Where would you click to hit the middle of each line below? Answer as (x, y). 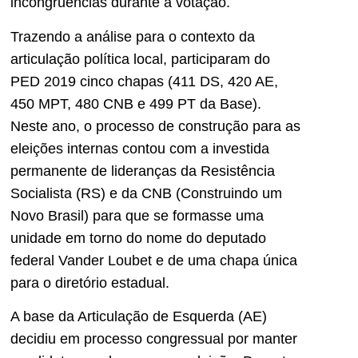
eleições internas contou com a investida (140, 148)
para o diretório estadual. (90, 282)
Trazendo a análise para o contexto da (133, 36)
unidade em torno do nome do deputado (138, 238)
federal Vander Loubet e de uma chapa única (154, 260)
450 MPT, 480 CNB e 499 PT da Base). (136, 103)
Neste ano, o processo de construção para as (155, 126)
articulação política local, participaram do (140, 59)
